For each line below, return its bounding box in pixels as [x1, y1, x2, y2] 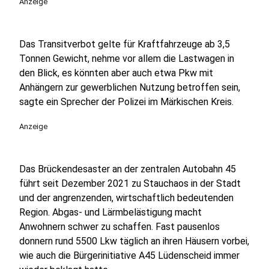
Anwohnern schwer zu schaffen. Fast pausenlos [19, 221, 220, 232]
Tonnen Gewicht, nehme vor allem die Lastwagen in [19, 53, 234, 64]
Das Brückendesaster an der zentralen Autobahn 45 [19, 163, 236, 175]
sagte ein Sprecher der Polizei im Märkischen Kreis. [19, 96, 234, 107]
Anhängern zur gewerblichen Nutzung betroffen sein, [19, 82, 240, 93]
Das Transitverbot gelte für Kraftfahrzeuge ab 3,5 [19, 38, 230, 50]
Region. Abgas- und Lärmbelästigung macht [19, 207, 202, 218]
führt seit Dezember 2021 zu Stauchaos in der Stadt [19, 178, 241, 189]
